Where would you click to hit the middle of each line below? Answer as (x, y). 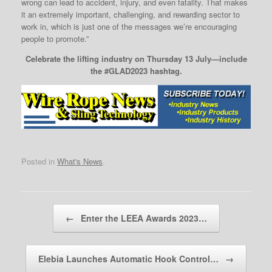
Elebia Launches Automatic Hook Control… (130, 259)
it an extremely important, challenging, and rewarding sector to (131, 14)
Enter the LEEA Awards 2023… (142, 218)
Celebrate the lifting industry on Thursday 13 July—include (136, 58)
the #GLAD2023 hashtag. (136, 70)
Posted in (39, 161)
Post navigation (52, 206)
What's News (80, 161)
